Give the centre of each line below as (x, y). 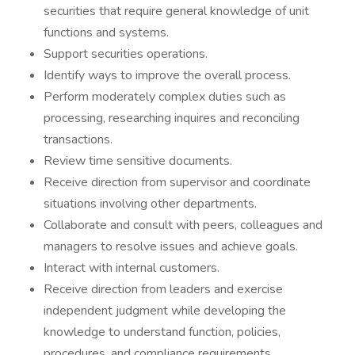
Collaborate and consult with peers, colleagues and (183, 225)
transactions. (78, 139)
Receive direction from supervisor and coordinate (177, 182)
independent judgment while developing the (165, 311)
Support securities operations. (126, 54)
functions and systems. (106, 32)
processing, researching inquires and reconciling (172, 118)
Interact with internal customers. (132, 268)
